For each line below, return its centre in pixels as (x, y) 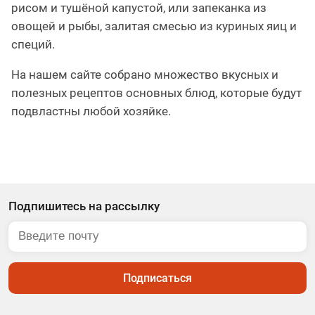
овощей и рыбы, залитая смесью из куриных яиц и (154, 26)
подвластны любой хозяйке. (91, 111)
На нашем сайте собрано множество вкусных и (145, 75)
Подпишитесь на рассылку (84, 206)
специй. (33, 45)
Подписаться (157, 278)
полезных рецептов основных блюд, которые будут (156, 93)
